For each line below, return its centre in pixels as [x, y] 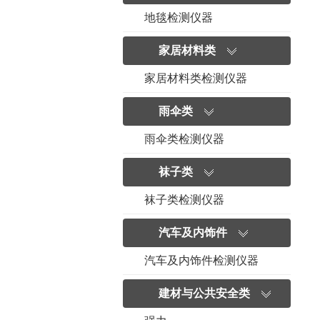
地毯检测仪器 [179, 17]
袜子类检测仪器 [184, 200]
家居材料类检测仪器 [196, 78]
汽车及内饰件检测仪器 [201, 260]
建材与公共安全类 [204, 293]
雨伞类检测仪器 [184, 139]
